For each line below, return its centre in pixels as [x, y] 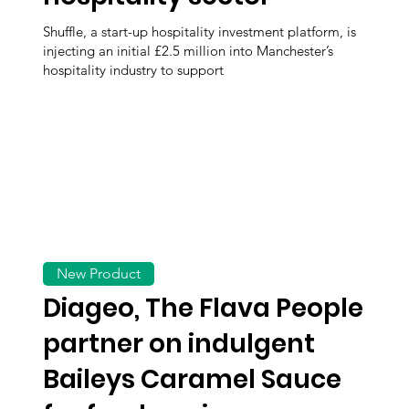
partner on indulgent [179, 343]
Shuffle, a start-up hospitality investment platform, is [200, 31]
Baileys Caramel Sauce [193, 379]
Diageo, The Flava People [204, 308]
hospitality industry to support [134, 69]
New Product [99, 273]
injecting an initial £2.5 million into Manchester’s [189, 50]
